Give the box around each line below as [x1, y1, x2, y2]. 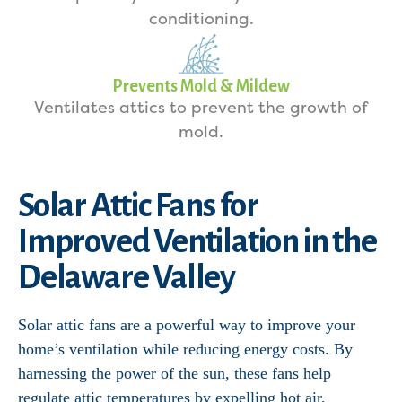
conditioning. [148, 9, 254, 29]
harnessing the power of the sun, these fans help [18, 364, 331, 382]
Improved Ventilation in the [18, 223, 377, 259]
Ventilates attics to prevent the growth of [34, 98, 368, 118]
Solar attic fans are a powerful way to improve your [18, 316, 355, 334]
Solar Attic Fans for [18, 188, 259, 223]
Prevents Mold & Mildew [112, 77, 290, 95]
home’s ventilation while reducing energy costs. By [18, 340, 353, 358]
